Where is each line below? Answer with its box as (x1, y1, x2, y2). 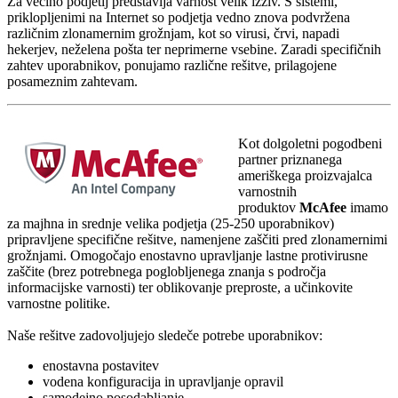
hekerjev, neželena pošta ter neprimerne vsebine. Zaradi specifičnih (7, 42, 381, 58)
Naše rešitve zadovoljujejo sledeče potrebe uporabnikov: (7, 328, 322, 344)
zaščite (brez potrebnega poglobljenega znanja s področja (7, 264, 326, 280)
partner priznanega (238, 152, 342, 168)
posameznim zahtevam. (7, 74, 138, 90)
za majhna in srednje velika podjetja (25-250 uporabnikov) (7, 216, 334, 232)
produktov (238, 200, 299, 216)
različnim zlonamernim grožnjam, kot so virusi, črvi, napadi (7, 26, 339, 42)
